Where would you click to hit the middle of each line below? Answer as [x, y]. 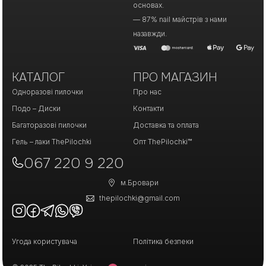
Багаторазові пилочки [50, 125]
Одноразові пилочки [48, 92]
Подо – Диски [37, 109]
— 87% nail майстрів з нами [180, 20]
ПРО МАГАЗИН [175, 78]
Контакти [148, 109]
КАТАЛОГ [39, 78]
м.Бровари [140, 183]
